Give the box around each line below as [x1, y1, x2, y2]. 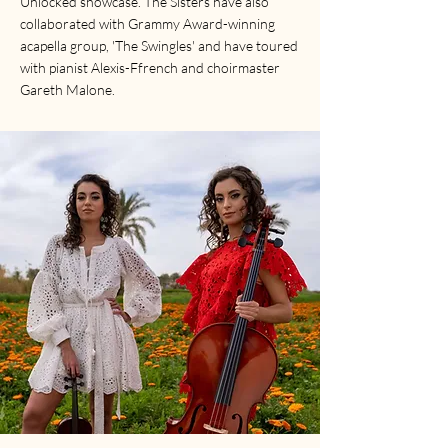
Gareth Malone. [20, 80, 115, 98]
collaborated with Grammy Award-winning [20, 14, 275, 32]
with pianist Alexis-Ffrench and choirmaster [20, 58, 280, 76]
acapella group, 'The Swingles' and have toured [20, 36, 298, 54]
